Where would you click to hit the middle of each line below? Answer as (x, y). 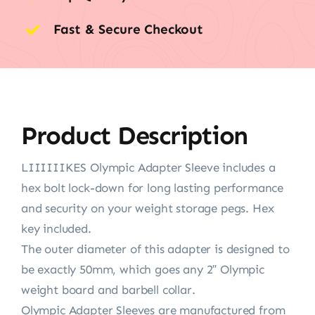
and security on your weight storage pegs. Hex (147, 208)
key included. (56, 228)
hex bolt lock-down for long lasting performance (152, 187)
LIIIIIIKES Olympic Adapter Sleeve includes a (148, 167)
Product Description (134, 135)
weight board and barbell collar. (108, 289)
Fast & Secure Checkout (128, 29)
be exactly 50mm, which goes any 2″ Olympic (142, 269)
